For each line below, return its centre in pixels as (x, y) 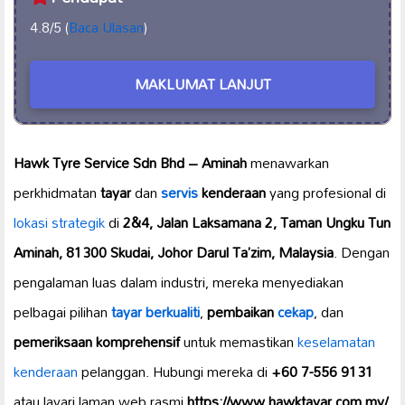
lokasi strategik (59, 222)
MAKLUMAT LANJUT (202, 85)
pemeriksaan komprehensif (97, 341)
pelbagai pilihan (62, 311)
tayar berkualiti (155, 311)
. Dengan (362, 252)
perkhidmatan (57, 192)
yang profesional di (326, 192)
